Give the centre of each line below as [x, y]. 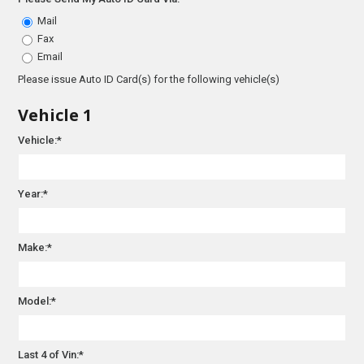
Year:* [33, 193]
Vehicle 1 [55, 115]
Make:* [35, 247]
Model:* [37, 301]
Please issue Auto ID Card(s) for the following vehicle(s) [149, 79]
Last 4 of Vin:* [51, 354]
